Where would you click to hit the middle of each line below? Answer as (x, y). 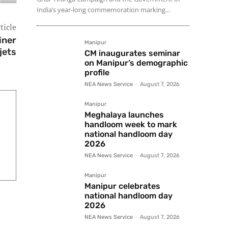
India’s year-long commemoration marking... (103, 10)
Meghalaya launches (124, 115)
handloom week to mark (131, 125)
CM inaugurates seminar (132, 53)
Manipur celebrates (122, 186)
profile (97, 73)
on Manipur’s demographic (136, 63)
